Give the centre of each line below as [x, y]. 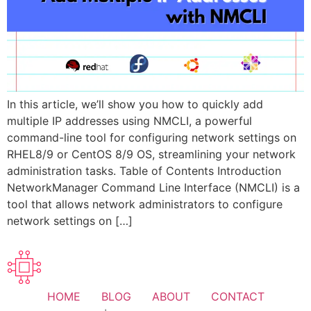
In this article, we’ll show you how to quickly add [135, 104]
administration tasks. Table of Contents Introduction [144, 170]
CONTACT [237, 297]
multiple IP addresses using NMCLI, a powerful [129, 120]
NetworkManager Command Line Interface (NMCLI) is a [153, 187]
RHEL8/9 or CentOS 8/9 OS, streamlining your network [151, 154]
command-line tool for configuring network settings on [152, 137]
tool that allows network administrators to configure [145, 204]
